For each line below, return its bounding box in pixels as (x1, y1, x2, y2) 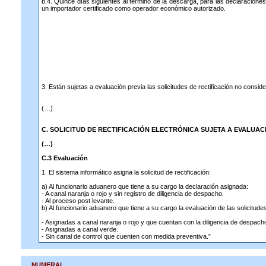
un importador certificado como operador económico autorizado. (41, 5, 226, 12)
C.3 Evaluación (41, 154, 88, 161)
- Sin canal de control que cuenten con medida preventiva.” (41, 233, 211, 240)
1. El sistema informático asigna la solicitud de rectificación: (41, 169, 211, 176)
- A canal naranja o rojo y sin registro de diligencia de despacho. (41, 190, 224, 197)
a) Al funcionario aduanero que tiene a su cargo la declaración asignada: (41, 183, 248, 190)
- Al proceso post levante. (41, 197, 115, 204)
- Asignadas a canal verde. (41, 226, 118, 233)
